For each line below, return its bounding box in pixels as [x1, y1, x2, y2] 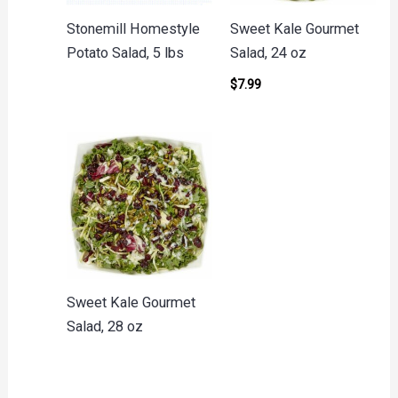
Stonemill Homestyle [66, 20, 200, 38]
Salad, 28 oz [66, 317, 143, 335]
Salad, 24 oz [229, 44, 306, 62]
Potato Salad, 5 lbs [66, 44, 184, 62]
